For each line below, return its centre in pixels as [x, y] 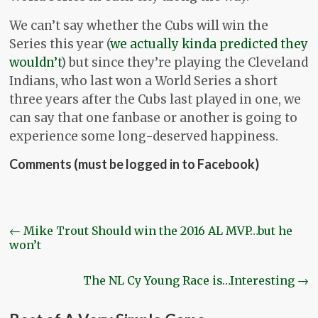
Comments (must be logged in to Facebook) [135, 164]
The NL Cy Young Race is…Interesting [190, 281]
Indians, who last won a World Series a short [144, 81]
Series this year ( [60, 44]
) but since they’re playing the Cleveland [185, 63]
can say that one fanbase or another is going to [154, 118]
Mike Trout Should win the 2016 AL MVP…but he [157, 231]
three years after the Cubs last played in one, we [155, 100]
